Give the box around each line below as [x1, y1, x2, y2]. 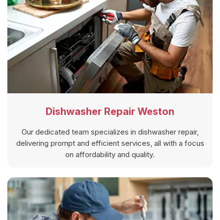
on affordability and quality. [65, 149, 155, 159]
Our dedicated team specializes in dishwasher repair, [21, 127, 199, 137]
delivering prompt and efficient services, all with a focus [16, 138, 204, 148]
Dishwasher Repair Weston [46, 105, 174, 117]
